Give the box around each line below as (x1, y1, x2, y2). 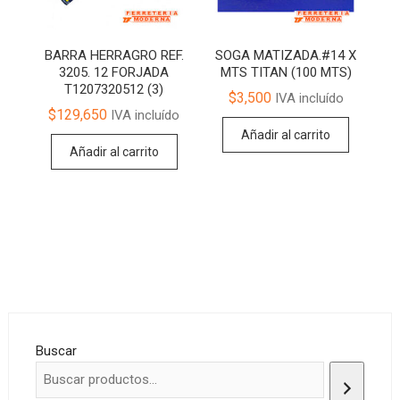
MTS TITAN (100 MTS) (220, 63, 352, 80)
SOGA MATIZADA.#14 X (215, 46, 357, 63)
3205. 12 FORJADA (59, 63, 170, 80)
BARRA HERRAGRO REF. (44, 46, 184, 63)
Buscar (35, 342, 77, 359)
